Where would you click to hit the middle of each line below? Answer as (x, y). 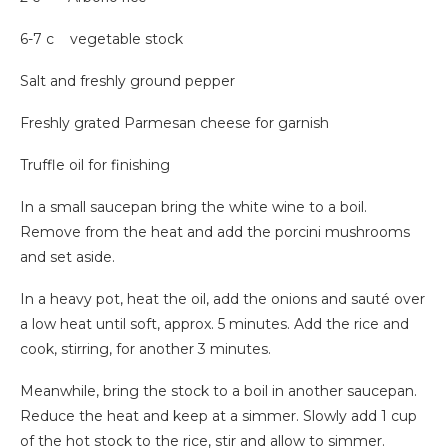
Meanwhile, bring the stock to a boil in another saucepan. (218, 391)
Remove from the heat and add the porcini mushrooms (215, 232)
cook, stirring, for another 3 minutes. (145, 349)
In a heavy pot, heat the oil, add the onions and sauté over (222, 299)
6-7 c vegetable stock (101, 39)
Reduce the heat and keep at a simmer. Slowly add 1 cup (218, 416)
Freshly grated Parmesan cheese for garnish (174, 123)
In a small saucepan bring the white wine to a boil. (193, 207)
